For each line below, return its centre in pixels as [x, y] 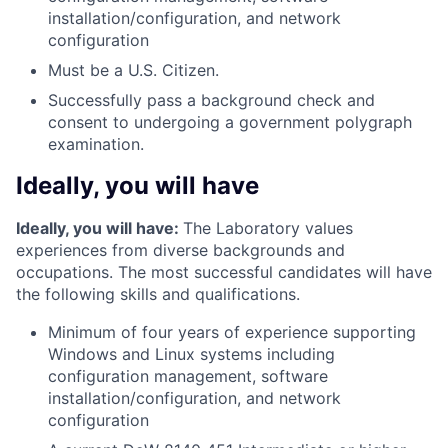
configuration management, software [188, 376]
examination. [96, 144]
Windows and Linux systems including [191, 354]
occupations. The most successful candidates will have [224, 272]
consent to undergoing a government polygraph [230, 122]
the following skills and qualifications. [158, 294]
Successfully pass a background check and [211, 100]
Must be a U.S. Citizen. [133, 70]
